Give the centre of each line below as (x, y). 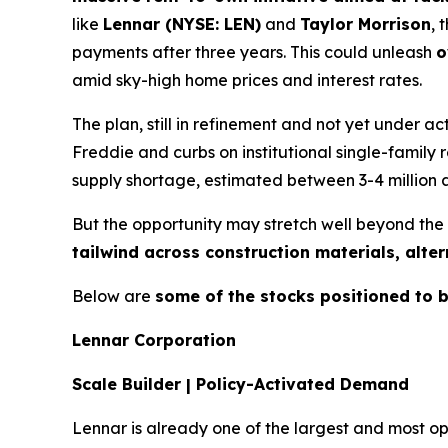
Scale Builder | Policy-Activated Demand (240, 384)
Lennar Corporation (154, 340)
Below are (113, 296)
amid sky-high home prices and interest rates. (247, 80)
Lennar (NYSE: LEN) (182, 24)
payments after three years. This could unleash (254, 52)
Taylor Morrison (365, 24)
